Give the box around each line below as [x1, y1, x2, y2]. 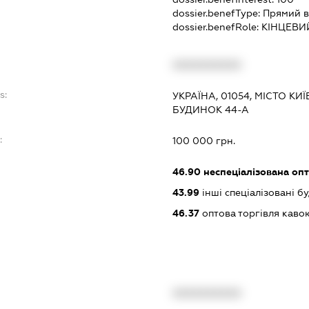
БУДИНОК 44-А [172, 104, 249, 116]
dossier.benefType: [172, 8, 263, 19]
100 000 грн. [172, 135, 235, 147]
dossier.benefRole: [172, 21, 261, 33]
